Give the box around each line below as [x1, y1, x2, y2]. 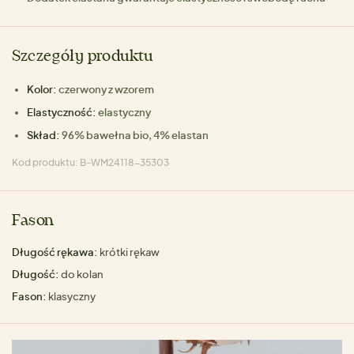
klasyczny [47, 289, 96, 303]
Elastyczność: [27, 105, 97, 119]
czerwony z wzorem [58, 82, 155, 96]
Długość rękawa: [12, 245, 98, 258]
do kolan [59, 267, 104, 281]
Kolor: [27, 82, 58, 96]
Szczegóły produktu [12, 48, 154, 64]
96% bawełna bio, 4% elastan [62, 128, 209, 141]
